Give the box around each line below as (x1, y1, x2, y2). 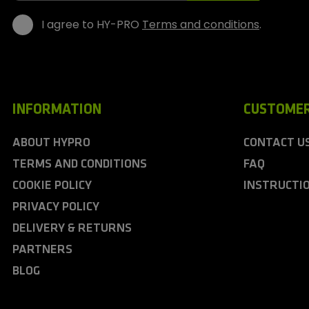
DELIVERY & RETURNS (12, 222, 132, 236)
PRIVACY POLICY (12, 201, 99, 215)
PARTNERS (12, 243, 72, 257)
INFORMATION (12, 103, 101, 118)
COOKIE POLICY (12, 179, 92, 193)
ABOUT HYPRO (12, 137, 90, 150)
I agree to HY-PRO (41, 17, 142, 33)
